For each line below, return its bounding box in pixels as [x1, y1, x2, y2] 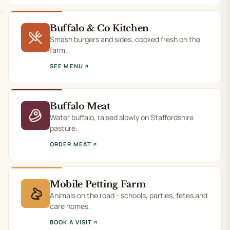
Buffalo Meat [50, 101, 110, 112]
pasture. [50, 123, 78, 133]
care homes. [50, 201, 90, 211]
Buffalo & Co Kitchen [50, 23, 149, 34]
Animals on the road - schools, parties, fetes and [50, 190, 207, 200]
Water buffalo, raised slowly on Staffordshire [50, 112, 194, 122]
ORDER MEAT [50, 140, 92, 148]
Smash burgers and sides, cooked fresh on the [50, 34, 200, 44]
